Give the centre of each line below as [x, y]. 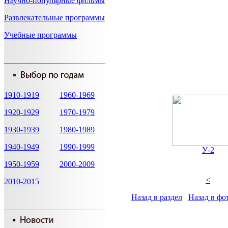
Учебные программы [40, 35]
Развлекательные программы [54, 18]
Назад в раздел [157, 197]
